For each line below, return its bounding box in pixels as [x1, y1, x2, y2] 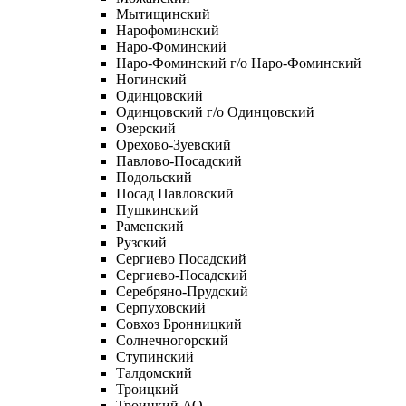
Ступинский [116, 348, 194, 364]
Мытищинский [116, 5, 210, 22]
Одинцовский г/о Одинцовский [116, 103, 314, 120]
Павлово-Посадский [116, 152, 242, 169]
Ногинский [116, 71, 187, 87]
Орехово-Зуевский [116, 136, 231, 152]
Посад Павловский [116, 185, 234, 201]
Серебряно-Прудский [116, 283, 248, 299]
